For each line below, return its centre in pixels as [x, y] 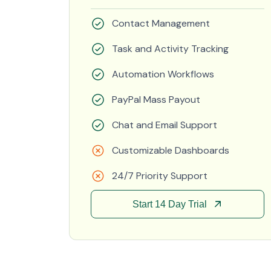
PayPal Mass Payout [156, 100]
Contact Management [161, 23]
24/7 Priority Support [160, 176]
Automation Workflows [163, 74]
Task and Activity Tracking [170, 49]
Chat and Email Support [165, 125]
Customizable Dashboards [171, 150]
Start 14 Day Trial [169, 204]
